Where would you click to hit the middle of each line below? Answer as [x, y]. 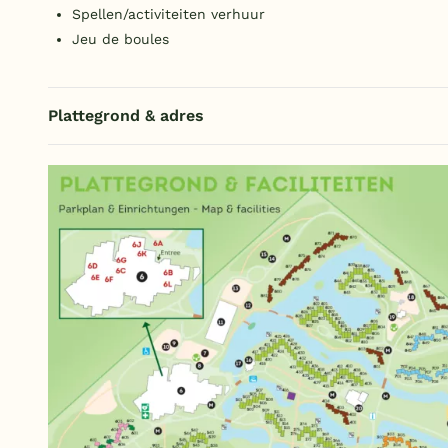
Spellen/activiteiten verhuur [168, 14]
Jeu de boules [120, 39]
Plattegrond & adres [126, 116]
